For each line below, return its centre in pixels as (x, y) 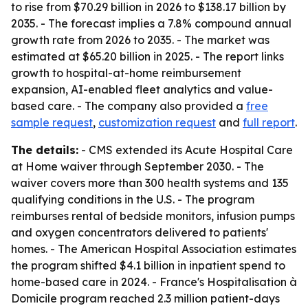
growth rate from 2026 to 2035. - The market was (140, 40)
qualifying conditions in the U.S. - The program (133, 199)
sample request (52, 122)
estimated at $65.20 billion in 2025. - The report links (147, 56)
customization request (157, 122)
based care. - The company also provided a (129, 106)
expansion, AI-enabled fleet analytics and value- (142, 89)
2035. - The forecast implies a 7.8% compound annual (151, 23)
